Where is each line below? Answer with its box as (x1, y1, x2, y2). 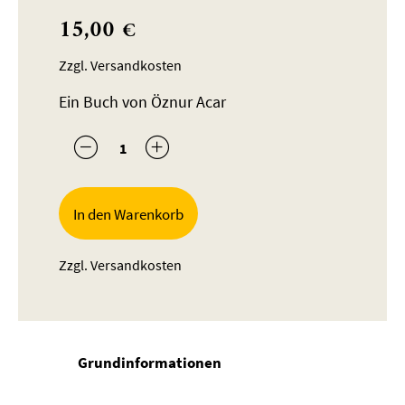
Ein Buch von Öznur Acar (59, 91, 226, 113)
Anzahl (71, 134, 114, 155)
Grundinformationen (78, 352, 221, 372)
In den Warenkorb (73, 204, 184, 225)
